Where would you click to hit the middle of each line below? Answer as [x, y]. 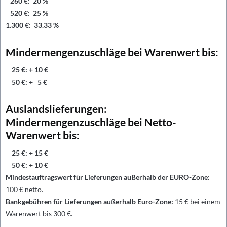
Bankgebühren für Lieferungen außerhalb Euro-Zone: [89, 201]
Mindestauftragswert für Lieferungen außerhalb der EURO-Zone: [108, 177]
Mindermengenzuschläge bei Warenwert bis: [112, 52]
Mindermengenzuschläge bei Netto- [91, 122]
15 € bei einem [197, 201]
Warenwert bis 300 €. [39, 214]
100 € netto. [24, 189]
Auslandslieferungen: [56, 109]
